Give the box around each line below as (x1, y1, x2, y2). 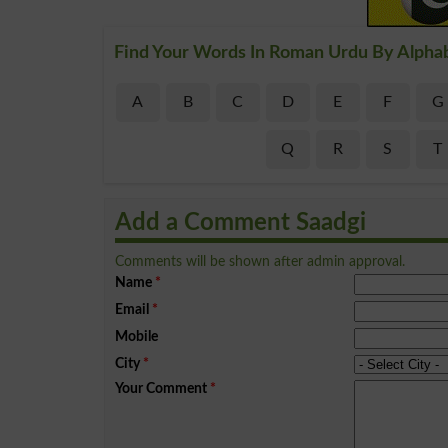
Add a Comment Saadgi (115, 210, 366, 235)
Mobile (115, 328, 158, 344)
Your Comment (115, 380, 207, 396)
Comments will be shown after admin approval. (115, 253, 405, 269)
